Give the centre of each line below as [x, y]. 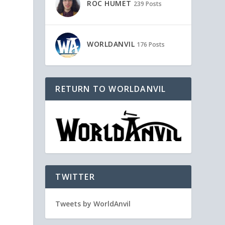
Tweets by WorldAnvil [93, 204]
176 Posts [151, 45]
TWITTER [75, 177]
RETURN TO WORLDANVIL [111, 89]
